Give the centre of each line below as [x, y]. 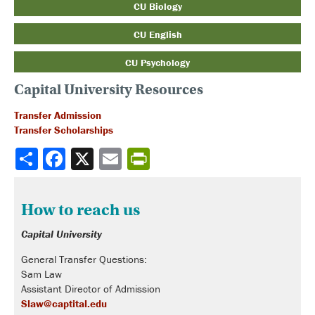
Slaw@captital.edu [64, 303]
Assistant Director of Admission [91, 288]
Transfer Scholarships [64, 129]
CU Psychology [157, 62]
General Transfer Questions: [84, 259]
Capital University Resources [109, 90]
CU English [157, 34]
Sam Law [41, 274]
